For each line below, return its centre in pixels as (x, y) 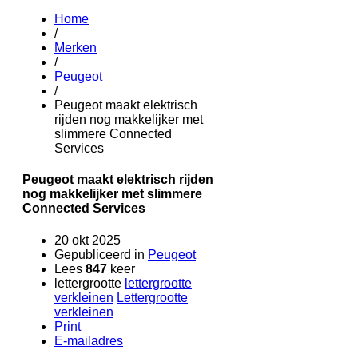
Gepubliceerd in (99, 254)
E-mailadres (89, 340)
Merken (76, 48)
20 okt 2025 (88, 240)
